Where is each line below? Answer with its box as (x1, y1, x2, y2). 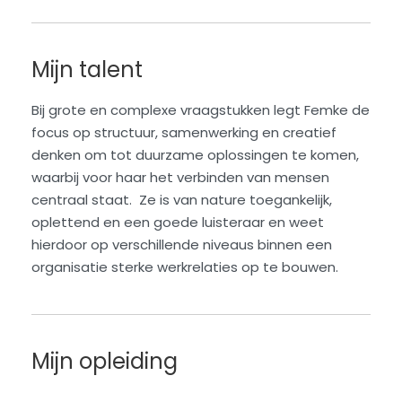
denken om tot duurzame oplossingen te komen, (31, 145, 359, 165)
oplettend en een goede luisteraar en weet (31, 213, 324, 232)
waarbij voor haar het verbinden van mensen (31, 168, 329, 188)
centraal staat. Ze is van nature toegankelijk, (31, 190, 332, 210)
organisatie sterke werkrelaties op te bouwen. (31, 258, 338, 277)
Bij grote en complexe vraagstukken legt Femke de (31, 100, 370, 120)
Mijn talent (31, 55, 143, 85)
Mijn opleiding (31, 346, 178, 377)
